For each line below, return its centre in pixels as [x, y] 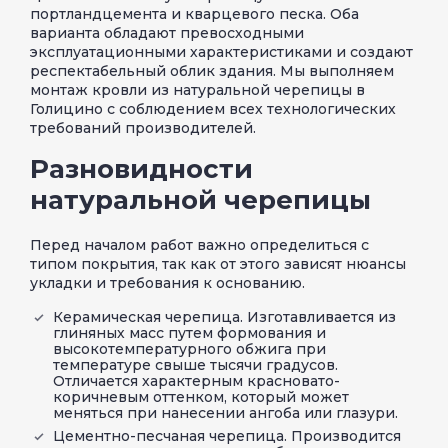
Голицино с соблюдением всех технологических [213, 108]
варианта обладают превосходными [167, 32]
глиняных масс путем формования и [189, 332]
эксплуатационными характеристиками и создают [221, 51]
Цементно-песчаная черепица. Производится [227, 435]
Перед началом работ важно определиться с [199, 244]
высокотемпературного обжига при [189, 348]
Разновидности [141, 168]
